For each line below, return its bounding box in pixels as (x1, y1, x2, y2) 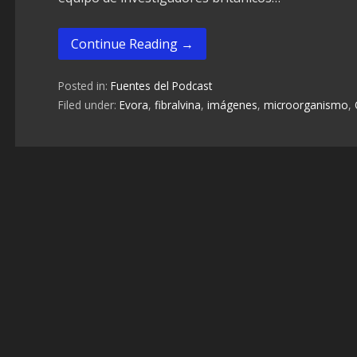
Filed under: (57, 97, 120, 113)
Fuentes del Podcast (110, 78, 212, 94)
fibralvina (154, 97, 201, 113)
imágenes (206, 97, 257, 113)
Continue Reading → (70, 34, 194, 53)
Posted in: (57, 78, 111, 94)
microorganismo (263, 97, 348, 113)
